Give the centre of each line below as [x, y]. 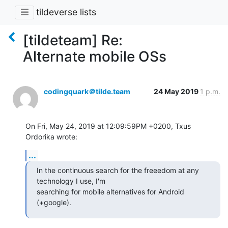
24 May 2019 [177, 91]
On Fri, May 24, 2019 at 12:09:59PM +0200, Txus [108, 126]
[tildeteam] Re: [73, 40]
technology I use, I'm [71, 181]
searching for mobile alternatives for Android [110, 191]
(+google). [54, 202]
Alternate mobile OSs [95, 56]
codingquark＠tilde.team [87, 91]
